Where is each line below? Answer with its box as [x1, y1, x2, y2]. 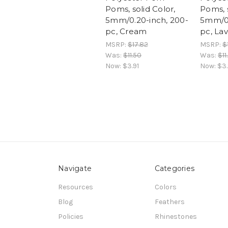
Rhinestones [154, 212, 197, 221]
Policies [58, 212, 83, 221]
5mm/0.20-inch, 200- [105, 15, 188, 25]
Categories [154, 163, 194, 173]
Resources [58, 182, 93, 191]
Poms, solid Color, [105, 4, 176, 14]
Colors [154, 182, 177, 191]
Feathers [154, 197, 185, 206]
